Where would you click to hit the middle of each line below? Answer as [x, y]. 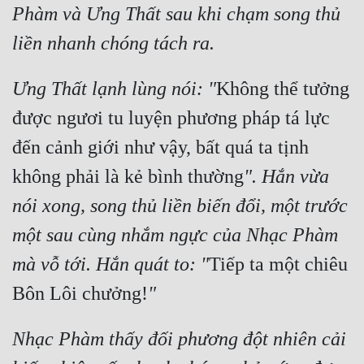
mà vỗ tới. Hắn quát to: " [110, 264]
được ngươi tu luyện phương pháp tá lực [171, 118]
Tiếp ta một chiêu [278, 264]
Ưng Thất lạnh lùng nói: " [114, 89]
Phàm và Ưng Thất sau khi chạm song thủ [176, 14]
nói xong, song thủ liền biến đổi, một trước [180, 206]
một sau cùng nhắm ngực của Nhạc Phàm [175, 235]
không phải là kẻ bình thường [128, 177]
